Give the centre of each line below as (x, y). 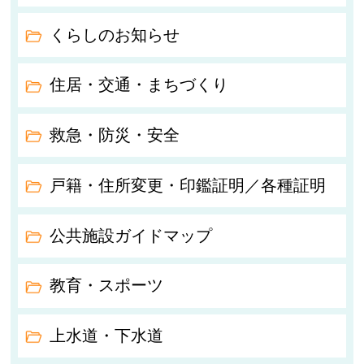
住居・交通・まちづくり (139, 85)
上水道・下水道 (107, 336)
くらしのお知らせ (115, 35)
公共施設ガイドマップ (131, 235)
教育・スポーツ (107, 286)
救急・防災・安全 (115, 135)
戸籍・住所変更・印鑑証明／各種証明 (188, 185)
